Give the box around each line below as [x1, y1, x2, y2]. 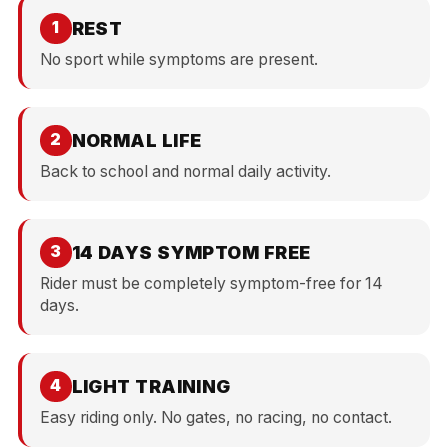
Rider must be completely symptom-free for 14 [40, 273, 383, 293]
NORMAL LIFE [71, 129, 202, 151]
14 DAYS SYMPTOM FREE [71, 241, 311, 263]
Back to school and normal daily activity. [40, 161, 331, 181]
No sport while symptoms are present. [40, 49, 318, 69]
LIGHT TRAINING [71, 375, 231, 397]
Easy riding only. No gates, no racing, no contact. [40, 407, 392, 427]
